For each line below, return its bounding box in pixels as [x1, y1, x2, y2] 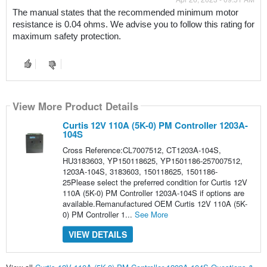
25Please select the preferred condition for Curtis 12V [62, 176, 247, 188]
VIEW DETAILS [68, 228, 127, 241]
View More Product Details [12, 98, 138, 113]
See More [134, 209, 168, 221]
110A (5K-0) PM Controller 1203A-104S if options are [62, 187, 244, 199]
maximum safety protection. [12, 32, 121, 42]
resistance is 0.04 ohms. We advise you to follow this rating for [12, 20, 254, 30]
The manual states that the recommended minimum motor [12, 8, 238, 18]
